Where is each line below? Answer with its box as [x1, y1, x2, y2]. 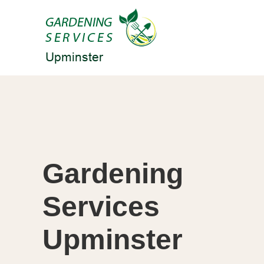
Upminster [42, 223, 183, 255]
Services [42, 190, 160, 222]
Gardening [42, 157, 183, 189]
